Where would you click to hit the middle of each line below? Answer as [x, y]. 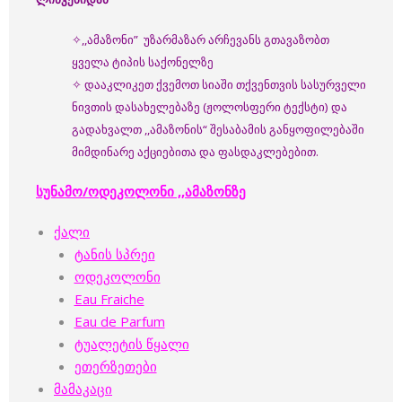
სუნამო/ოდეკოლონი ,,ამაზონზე [141, 191]
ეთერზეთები [115, 366]
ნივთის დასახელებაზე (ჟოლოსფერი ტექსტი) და [210, 107]
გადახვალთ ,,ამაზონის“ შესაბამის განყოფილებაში [218, 129]
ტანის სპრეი [114, 254]
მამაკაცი [83, 389]
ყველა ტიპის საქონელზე [143, 62]
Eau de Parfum [119, 321]
